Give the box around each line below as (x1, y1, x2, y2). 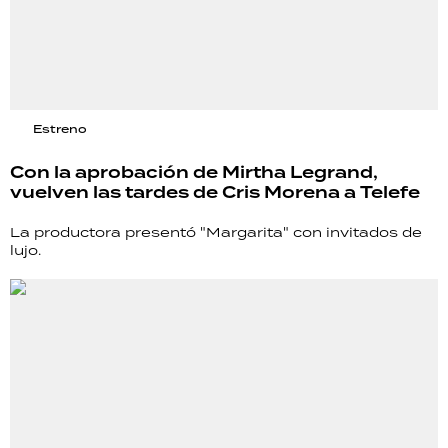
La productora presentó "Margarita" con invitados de (10, 222, 422, 241)
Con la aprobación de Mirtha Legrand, (10, 159, 378, 186)
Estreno (33, 120, 87, 137)
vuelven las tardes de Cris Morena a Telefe (10, 179, 420, 206)
